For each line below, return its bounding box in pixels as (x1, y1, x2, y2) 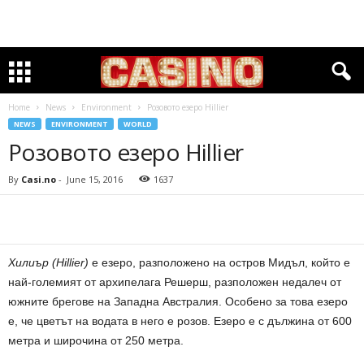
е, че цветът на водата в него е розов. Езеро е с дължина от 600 (8, 314, 352, 327)
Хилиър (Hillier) (8, 256, 89, 269)
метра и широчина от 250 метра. (8, 334, 184, 347)
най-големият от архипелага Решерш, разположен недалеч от (8, 275, 341, 288)
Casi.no (21, 173, 56, 185)
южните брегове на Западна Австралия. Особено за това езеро (8, 295, 348, 308)
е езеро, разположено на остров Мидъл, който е (89, 256, 350, 269)
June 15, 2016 (67, 173, 123, 185)
